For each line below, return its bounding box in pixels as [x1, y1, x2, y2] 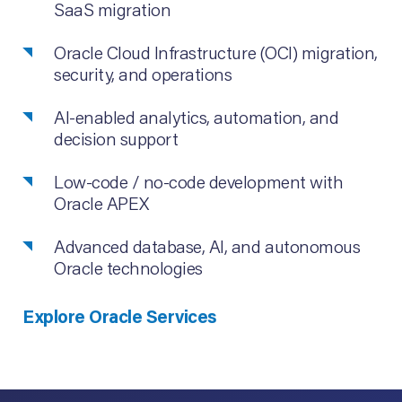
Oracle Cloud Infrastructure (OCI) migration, [54, 40, 378, 65]
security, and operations [54, 62, 232, 86]
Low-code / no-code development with [54, 170, 344, 194]
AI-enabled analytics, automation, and [54, 105, 339, 129]
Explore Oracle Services [22, 304, 217, 328]
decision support [54, 127, 179, 151]
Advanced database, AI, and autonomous [54, 234, 361, 258]
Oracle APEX [54, 191, 149, 215]
